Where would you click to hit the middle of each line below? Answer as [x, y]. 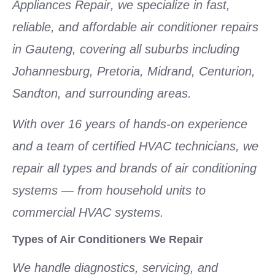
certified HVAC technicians [164, 146]
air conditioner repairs [199, 27]
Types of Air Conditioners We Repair [108, 239]
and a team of [52, 146]
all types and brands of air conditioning [152, 168]
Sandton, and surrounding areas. [102, 93]
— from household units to [132, 191]
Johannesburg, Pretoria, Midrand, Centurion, [134, 71]
